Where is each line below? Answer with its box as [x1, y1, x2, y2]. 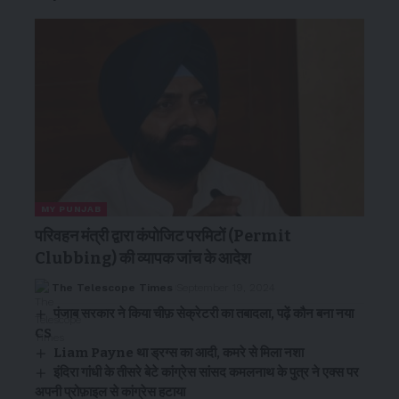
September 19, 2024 [175, 281, 275, 294]
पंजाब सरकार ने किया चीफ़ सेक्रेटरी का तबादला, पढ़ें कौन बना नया [53, 305, 354, 322]
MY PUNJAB [41, 203, 102, 214]
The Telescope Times [51, 281, 173, 294]
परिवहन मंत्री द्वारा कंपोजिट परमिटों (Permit [35, 225, 291, 246]
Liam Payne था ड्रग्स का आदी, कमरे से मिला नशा [53, 344, 305, 361]
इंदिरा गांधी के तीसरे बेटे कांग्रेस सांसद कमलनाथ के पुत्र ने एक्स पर [53, 363, 360, 380]
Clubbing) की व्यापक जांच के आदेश [35, 248, 251, 268]
